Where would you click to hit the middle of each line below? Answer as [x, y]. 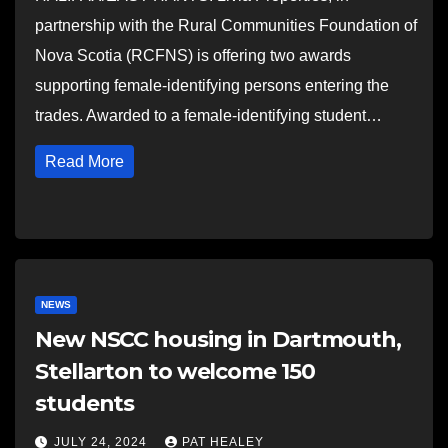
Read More [84, 161]
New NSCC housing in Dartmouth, [218, 339]
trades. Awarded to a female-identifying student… [208, 115]
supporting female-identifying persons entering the [212, 85]
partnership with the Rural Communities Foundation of [226, 25]
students [85, 403]
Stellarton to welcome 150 [175, 371]
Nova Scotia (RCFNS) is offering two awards [193, 55]
